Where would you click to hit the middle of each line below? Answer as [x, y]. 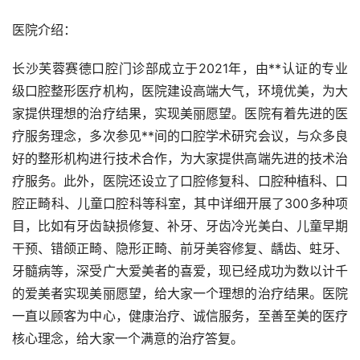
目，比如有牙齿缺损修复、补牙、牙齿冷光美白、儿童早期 [180, 226]
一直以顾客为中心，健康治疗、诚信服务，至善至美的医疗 [180, 316]
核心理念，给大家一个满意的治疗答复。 [128, 339]
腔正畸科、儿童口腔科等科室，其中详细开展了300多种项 [180, 204]
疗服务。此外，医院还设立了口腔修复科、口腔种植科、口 [180, 181]
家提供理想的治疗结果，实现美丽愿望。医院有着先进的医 [180, 114]
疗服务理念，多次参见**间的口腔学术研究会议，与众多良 [180, 136]
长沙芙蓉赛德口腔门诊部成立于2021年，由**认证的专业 [180, 69]
